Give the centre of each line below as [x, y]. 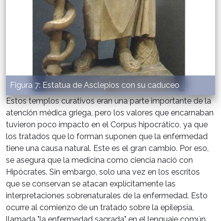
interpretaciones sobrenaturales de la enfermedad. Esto [107, 196]
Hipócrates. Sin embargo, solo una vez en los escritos [103, 172]
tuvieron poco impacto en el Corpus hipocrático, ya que [107, 125]
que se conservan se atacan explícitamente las [91, 184]
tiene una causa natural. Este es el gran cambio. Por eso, [107, 148]
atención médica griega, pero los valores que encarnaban [110, 113]
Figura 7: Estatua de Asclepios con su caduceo [95, 85]
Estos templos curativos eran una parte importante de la [109, 101]
